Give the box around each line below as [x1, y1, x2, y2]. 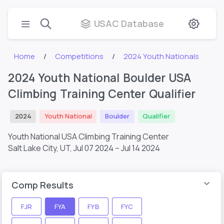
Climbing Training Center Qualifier [8, 86, 195, 101]
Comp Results [11, 178, 73, 191]
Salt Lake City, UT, [8, 142, 73, 153]
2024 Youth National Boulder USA [8, 70, 191, 85]
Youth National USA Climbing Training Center [8, 130, 169, 142]
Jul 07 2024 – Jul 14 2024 [73, 142, 160, 153]
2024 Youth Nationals [123, 51, 199, 61]
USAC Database [94, 17, 164, 29]
